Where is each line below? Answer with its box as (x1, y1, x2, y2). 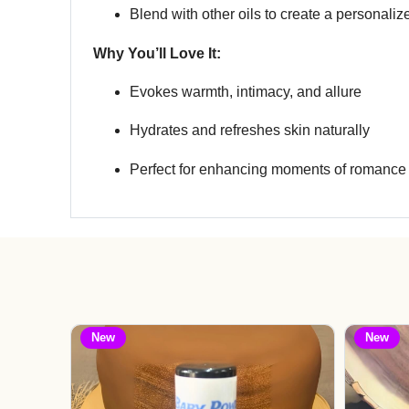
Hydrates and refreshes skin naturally (130, 122, 370, 139)
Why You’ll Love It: (93, 45, 221, 61)
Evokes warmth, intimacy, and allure (130, 83, 362, 100)
